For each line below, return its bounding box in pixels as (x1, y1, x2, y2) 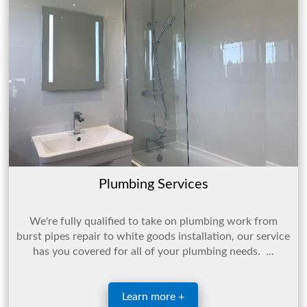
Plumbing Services (98, 177, 208, 191)
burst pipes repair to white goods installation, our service (16, 230, 291, 242)
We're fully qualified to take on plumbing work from (29, 215, 278, 227)
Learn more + (122, 291, 185, 302)
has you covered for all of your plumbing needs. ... (265, 245, 274, 257)
